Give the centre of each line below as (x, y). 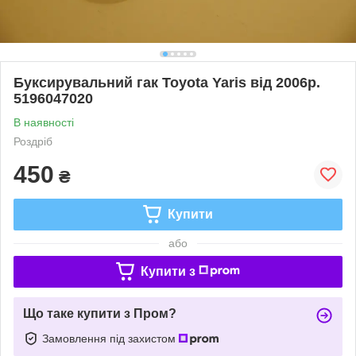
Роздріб (33, 141)
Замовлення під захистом (110, 338)
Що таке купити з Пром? (100, 313)
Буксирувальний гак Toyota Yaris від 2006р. (167, 82)
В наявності (44, 122)
